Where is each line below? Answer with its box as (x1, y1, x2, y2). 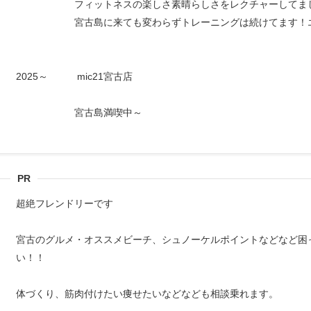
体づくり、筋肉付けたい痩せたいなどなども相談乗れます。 (16, 288, 278, 299)
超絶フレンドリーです (16, 198, 123, 209)
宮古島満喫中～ (16, 107, 142, 118)
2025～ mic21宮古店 (16, 71, 142, 82)
